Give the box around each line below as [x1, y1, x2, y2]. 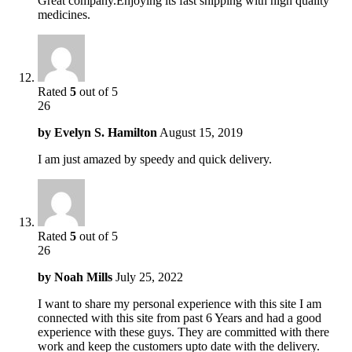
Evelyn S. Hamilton [54, 125, 157, 139]
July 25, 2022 [115, 269, 183, 284]
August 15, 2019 [159, 125, 243, 139]
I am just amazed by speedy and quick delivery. [38, 152, 272, 166]
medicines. [38, 7, 90, 21]
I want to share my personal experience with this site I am [38, 296, 321, 310]
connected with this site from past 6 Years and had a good [38, 310, 321, 324]
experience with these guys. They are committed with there [38, 324, 329, 339]
